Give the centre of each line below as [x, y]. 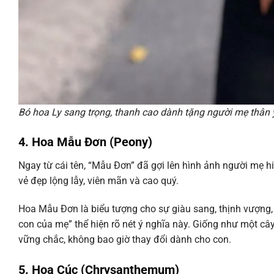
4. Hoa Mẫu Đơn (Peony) [85, 142]
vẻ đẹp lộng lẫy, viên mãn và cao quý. [98, 181]
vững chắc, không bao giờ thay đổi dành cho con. [125, 240]
